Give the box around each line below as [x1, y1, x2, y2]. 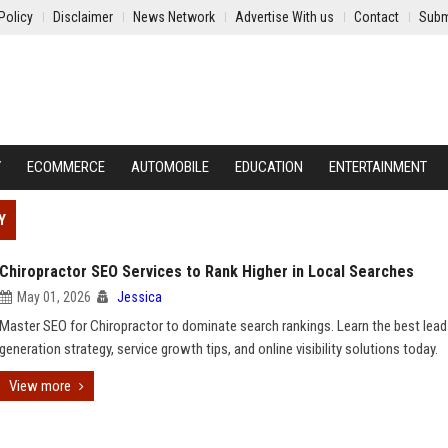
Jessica [117, 289, 162, 305]
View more [9, 377, 71, 395]
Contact [354, 9, 399, 25]
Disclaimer [53, 9, 113, 25]
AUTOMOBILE [131, 158, 209, 176]
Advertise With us [235, 9, 334, 25]
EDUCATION [235, 158, 303, 176]
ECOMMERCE [27, 158, 105, 176]
